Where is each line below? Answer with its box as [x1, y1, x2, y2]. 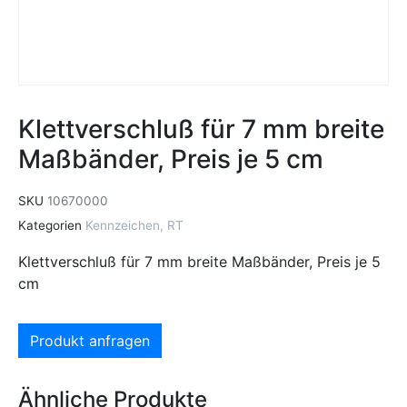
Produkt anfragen [30, 331, 150, 350]
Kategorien [18, 218, 82, 233]
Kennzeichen [85, 218, 160, 233]
